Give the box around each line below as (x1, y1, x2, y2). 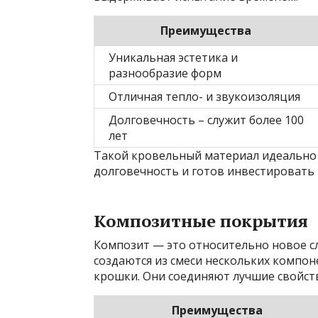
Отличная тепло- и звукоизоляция (109, 88, 300, 104)
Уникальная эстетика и (109, 49, 238, 65)
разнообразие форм (109, 65, 221, 81)
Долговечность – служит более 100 (109, 111, 304, 128)
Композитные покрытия (94, 209, 308, 232)
